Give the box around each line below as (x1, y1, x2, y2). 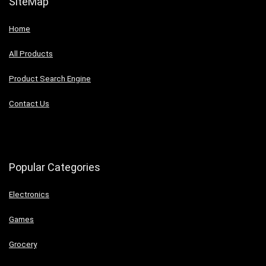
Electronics (9, 190, 49, 199)
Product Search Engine (9, 74, 91, 84)
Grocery (9, 240, 37, 249)
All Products (9, 49, 53, 59)
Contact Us (9, 99, 49, 109)
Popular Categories (9, 161, 100, 174)
